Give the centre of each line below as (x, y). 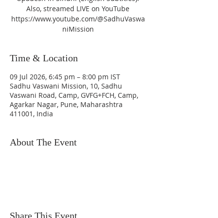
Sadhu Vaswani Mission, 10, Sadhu (66, 86)
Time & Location (44, 58)
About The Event (43, 142)
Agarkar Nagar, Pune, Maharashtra (66, 104)
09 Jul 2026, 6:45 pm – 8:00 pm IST (65, 77)
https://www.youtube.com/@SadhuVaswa (78, 19)
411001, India (31, 114)
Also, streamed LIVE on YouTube (78, 9)
